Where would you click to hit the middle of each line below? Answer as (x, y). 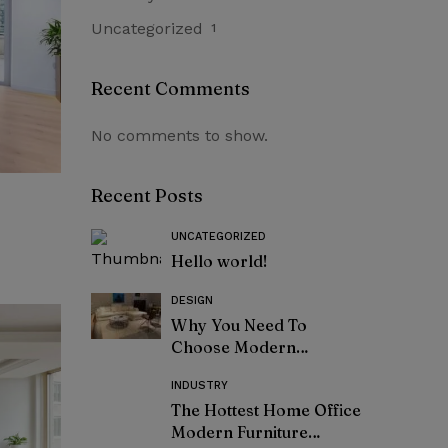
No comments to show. (179, 135)
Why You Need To (239, 325)
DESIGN (192, 300)
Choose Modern (233, 347)
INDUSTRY (199, 385)
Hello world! (219, 261)
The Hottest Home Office (266, 410)
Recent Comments (170, 88)
